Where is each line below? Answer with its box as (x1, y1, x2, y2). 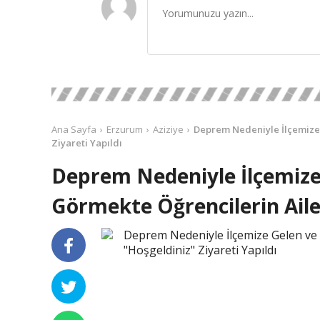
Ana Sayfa (51, 123, 96, 136)
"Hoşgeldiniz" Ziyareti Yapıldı (123, 242, 276, 258)
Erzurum (106, 123, 143, 136)
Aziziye (153, 123, 184, 136)
